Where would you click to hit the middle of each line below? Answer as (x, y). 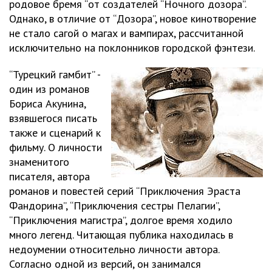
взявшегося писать (53, 118)
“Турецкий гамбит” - (55, 74)
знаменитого (39, 162)
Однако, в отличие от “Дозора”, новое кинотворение (133, 19)
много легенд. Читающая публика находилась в (121, 235)
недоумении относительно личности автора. (114, 249)
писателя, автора (49, 176)
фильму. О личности (56, 147)
